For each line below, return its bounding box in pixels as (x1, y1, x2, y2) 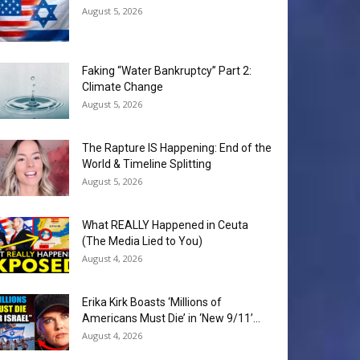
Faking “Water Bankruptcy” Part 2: (82, 64, 252, 78)
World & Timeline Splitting (82, 157, 211, 171)
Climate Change (82, 80, 163, 94)
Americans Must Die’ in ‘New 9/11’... (82, 312, 260, 325)
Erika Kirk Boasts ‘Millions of (82, 296, 222, 309)
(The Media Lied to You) (82, 235, 202, 248)
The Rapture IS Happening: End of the (82, 141, 272, 155)
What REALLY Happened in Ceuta (82, 219, 248, 232)
